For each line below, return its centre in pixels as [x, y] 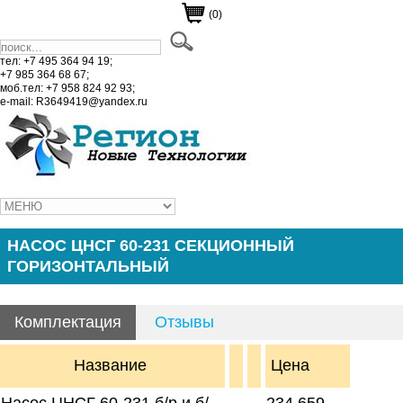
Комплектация [68, 322]
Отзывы [184, 322]
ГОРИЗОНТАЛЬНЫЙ [88, 266]
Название [112, 365]
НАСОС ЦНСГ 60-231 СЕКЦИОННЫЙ [151, 246]
